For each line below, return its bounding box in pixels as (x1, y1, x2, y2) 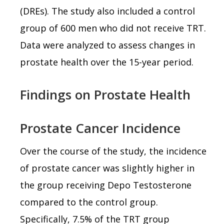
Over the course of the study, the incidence (20, 144, 206, 157)
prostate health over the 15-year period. (20, 55, 193, 68)
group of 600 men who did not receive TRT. (20, 21, 206, 34)
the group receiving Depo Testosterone (20, 178, 191, 191)
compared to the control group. (20, 195, 158, 208)
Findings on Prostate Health (20, 85, 190, 103)
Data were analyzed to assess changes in (20, 38, 195, 51)
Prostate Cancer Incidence (20, 118, 180, 137)
